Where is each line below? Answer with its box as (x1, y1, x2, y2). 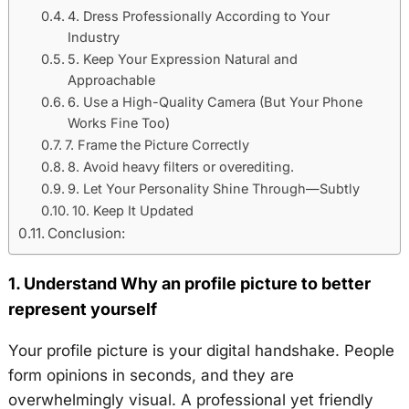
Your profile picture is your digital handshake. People (7, 341, 394, 360)
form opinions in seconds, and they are (7, 366, 294, 384)
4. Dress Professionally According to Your (68, 8, 330, 25)
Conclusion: (47, 225, 126, 242)
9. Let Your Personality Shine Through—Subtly (68, 181, 361, 197)
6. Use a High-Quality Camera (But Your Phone (68, 94, 363, 110)
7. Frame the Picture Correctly (65, 137, 250, 153)
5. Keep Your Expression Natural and (68, 51, 299, 68)
